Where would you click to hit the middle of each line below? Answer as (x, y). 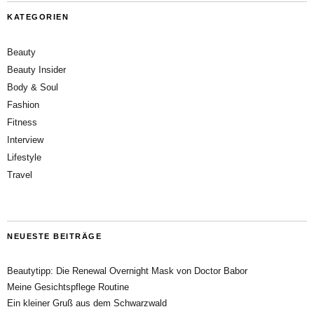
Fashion (23, 104)
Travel (20, 175)
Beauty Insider (36, 69)
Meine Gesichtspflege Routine (68, 287)
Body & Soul (33, 87)
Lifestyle (24, 157)
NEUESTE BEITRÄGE (54, 236)
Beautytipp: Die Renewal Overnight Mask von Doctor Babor (127, 271)
